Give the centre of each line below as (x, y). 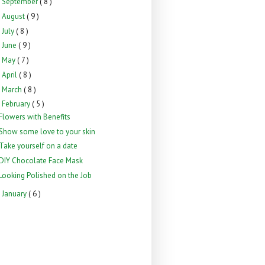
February (17, 104)
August (14, 16)
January (15, 194)
